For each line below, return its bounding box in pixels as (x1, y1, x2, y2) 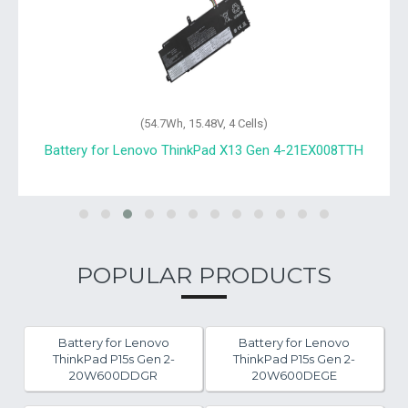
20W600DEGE (251, 368, 337, 382)
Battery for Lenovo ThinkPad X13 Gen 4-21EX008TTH (45, 142, 363, 158)
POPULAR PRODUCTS (76, 261, 331, 289)
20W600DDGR (69, 368, 158, 382)
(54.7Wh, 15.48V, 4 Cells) (140, 117, 268, 130)
